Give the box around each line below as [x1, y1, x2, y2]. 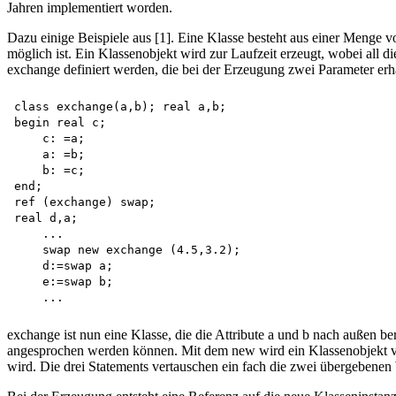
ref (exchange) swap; [14, 195, 156, 209]
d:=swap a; [14, 259, 120, 273]
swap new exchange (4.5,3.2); [14, 243, 247, 257]
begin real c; [14, 116, 113, 130]
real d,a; [14, 211, 78, 225]
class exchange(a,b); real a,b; [14, 100, 226, 114]
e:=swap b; [14, 275, 113, 289]
